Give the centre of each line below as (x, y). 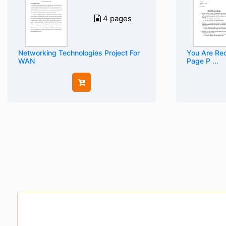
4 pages (117, 18)
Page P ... (202, 61)
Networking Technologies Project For (79, 53)
